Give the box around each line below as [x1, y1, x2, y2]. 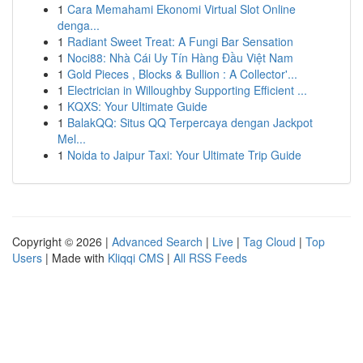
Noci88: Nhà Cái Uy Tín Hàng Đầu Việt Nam [67, 49, 293, 66]
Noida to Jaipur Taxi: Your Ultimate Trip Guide [67, 147, 301, 163]
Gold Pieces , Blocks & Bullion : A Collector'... [67, 66, 297, 82]
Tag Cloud [243, 233, 296, 250]
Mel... [58, 130, 86, 147]
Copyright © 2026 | [12, 233, 112, 250]
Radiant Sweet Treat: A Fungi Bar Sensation [67, 33, 293, 49]
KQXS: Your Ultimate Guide [67, 98, 207, 114]
